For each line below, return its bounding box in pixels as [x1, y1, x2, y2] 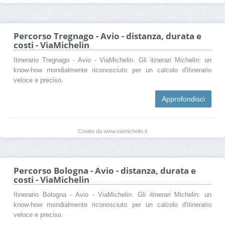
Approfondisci [162, 94, 205, 103]
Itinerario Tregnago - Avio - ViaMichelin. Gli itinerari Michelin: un [14, 56, 211, 64]
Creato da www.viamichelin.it [78, 128, 147, 134]
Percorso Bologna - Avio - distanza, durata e [14, 164, 196, 176]
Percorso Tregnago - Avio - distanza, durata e [14, 30, 201, 42]
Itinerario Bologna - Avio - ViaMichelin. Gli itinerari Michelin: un [14, 191, 211, 198]
